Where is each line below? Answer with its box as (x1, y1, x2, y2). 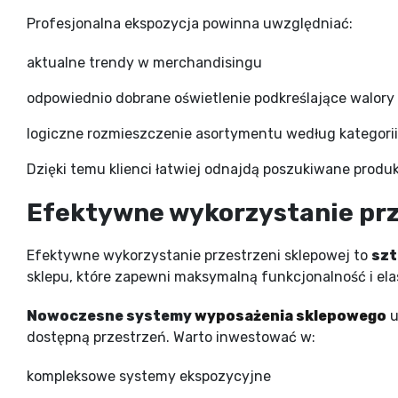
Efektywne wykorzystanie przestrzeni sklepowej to (27, 246, 371, 264)
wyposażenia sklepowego (195, 306, 386, 324)
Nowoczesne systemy (27, 306, 195, 324)
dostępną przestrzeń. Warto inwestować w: (27, 328, 315, 346)
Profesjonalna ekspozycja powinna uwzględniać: (27, 14, 353, 32)
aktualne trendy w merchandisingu (27, 53, 262, 71)
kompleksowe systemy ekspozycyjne (27, 367, 271, 385)
